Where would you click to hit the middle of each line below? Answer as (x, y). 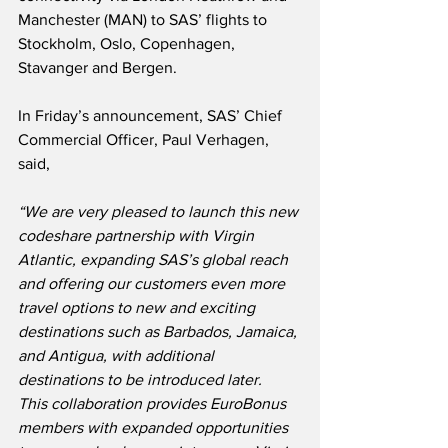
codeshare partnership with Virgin (138, 236)
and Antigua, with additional (118, 356)
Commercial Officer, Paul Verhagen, (145, 140)
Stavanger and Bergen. (97, 68)
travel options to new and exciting (138, 308)
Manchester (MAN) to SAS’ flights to (144, 20)
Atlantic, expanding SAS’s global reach (155, 260)
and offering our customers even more (153, 284)
